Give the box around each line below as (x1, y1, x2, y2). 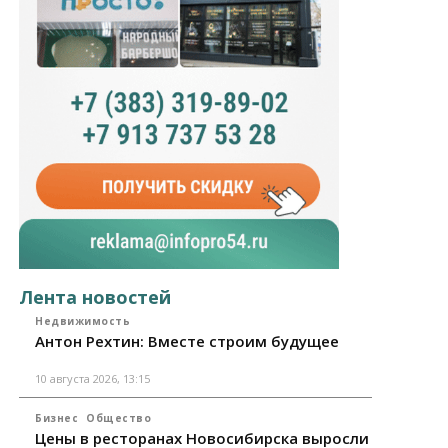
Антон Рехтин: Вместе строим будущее (35, 331, 340, 352)
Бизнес (35, 411, 79, 426)
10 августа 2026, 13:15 (35, 371, 151, 387)
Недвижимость (35, 314, 131, 329)
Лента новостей (19, 285, 172, 310)
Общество (86, 411, 152, 426)
